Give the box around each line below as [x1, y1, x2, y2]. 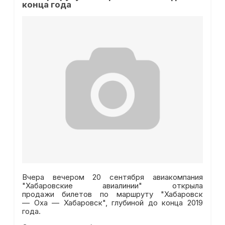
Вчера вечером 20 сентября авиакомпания [22, 172, 203, 182]
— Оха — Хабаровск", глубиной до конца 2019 [22, 198, 203, 207]
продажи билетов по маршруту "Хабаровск [22, 189, 203, 199]
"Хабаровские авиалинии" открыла [22, 181, 203, 190]
